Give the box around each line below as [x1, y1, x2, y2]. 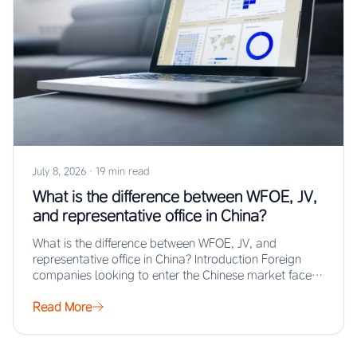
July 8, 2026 [33, 165, 86, 178]
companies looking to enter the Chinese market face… [33, 268, 323, 283]
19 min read [96, 165, 149, 178]
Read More [33, 300, 92, 315]
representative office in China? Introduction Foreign [33, 252, 301, 267]
